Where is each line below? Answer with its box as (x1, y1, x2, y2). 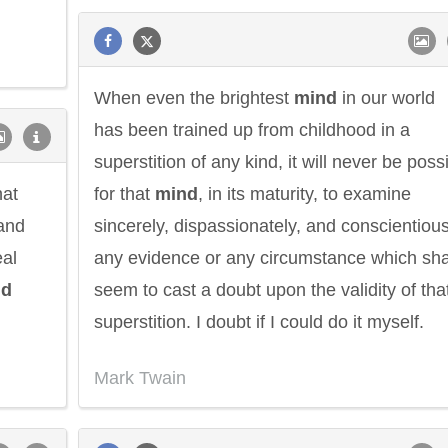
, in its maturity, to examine (198, 184, 411, 204)
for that (94, 184, 155, 204)
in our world (337, 88, 435, 108)
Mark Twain (94, 368, 186, 388)
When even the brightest (94, 88, 294, 108)
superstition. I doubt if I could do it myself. (94, 312, 424, 332)
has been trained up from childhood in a (94, 120, 410, 140)
